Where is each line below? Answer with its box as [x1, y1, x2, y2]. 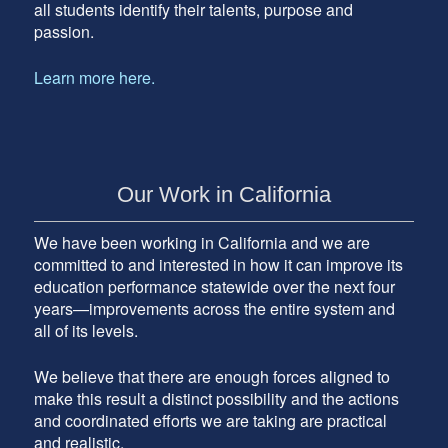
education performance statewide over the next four [33, 274, 395, 298]
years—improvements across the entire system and [33, 296, 395, 320]
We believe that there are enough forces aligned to [33, 364, 390, 388]
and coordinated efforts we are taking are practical [33, 408, 387, 432]
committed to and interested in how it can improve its [33, 252, 403, 276]
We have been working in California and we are [33, 230, 370, 254]
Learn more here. [33, 65, 159, 89]
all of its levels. [33, 318, 138, 342]
